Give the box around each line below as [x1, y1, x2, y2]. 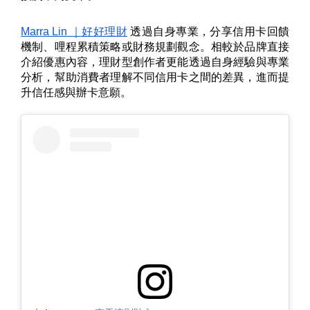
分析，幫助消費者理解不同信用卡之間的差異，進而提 [21, 71, 289, 84]
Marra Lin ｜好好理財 [21, 26, 127, 38]
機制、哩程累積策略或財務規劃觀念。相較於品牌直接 [21, 41, 289, 53]
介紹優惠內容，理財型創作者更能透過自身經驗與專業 [21, 56, 289, 69]
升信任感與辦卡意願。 [21, 86, 131, 99]
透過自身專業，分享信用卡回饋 [127, 26, 289, 38]
